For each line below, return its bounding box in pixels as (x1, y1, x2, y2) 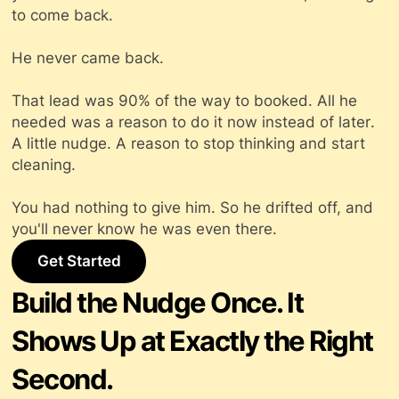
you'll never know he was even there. (12, 219, 278, 238)
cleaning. (12, 155, 77, 174)
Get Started (37, 252, 121, 271)
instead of (257, 112, 339, 131)
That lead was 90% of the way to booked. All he (12, 91, 358, 110)
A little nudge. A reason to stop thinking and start (12, 134, 366, 152)
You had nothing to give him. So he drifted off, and (12, 198, 374, 216)
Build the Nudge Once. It (12, 286, 304, 320)
